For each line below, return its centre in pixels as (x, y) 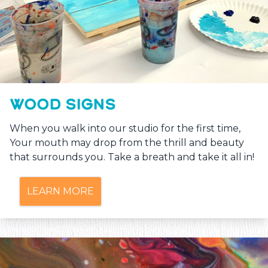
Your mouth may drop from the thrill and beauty (127, 143)
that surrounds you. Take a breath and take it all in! (132, 157)
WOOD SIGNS (63, 105)
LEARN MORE (60, 191)
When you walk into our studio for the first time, (125, 129)
